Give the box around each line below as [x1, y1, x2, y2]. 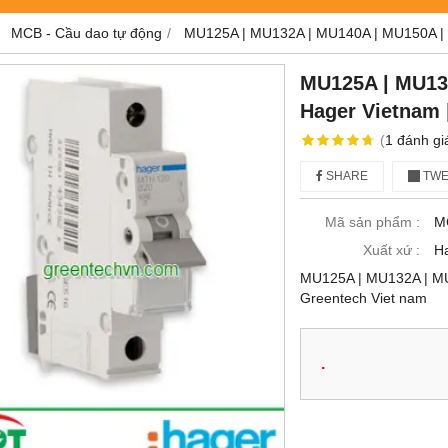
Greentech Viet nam [300, 289, 427, 306]
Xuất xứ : [363, 241, 420, 258]
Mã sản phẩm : [325, 213, 420, 230]
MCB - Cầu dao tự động [11, 24, 162, 41]
